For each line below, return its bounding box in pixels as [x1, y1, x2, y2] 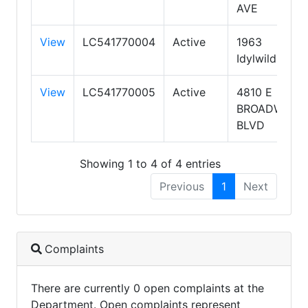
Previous [159, 179, 204, 194]
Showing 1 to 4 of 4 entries [79, 157, 221, 171]
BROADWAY [236, 101, 298, 115]
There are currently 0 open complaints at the [31, 281, 264, 296]
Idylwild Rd [236, 51, 294, 65]
